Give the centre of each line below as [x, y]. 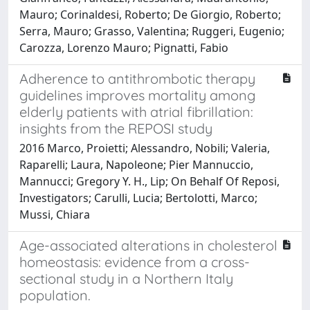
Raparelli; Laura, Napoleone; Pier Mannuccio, [136, 164]
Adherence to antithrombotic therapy [137, 78]
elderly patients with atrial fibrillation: [136, 111]
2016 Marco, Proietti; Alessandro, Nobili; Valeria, [145, 148]
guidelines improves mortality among [137, 95]
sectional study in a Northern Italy [126, 278]
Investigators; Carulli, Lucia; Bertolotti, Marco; [138, 198]
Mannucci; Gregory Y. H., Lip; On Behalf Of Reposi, [149, 181]
